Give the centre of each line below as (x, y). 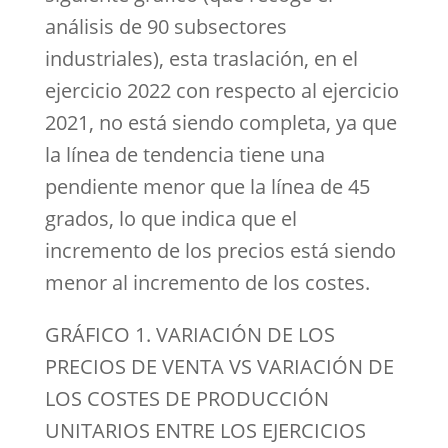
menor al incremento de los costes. (207, 282)
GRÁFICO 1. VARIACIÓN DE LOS (189, 334)
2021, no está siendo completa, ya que (220, 122)
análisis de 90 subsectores (165, 26)
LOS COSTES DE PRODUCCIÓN (186, 398)
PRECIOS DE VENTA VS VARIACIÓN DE (219, 366)
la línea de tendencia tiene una (184, 154)
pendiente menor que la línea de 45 (207, 186)
